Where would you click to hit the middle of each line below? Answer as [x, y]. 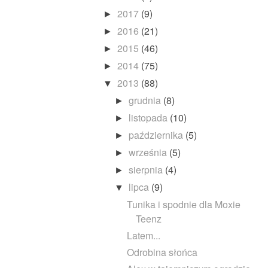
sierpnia [147, 169]
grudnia [146, 100]
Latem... [143, 235]
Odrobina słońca [162, 252]
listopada [150, 117]
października [157, 135]
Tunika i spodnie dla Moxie [183, 204]
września [149, 152]
